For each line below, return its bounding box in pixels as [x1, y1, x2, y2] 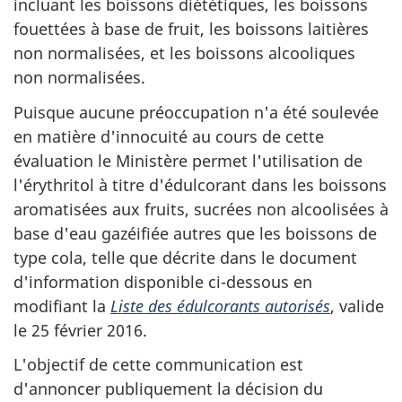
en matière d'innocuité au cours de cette [13, 125, 324, 147]
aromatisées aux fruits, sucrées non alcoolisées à [13, 197, 389, 220]
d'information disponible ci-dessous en [13, 270, 312, 293]
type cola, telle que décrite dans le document [13, 246, 357, 268]
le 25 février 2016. [13, 319, 147, 341]
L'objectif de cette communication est [13, 354, 303, 376]
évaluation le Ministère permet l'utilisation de [13, 149, 363, 171]
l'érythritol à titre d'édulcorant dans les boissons [13, 173, 387, 196]
